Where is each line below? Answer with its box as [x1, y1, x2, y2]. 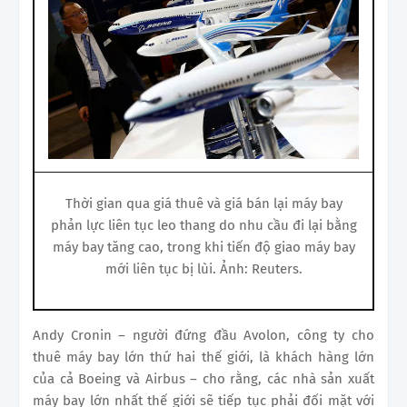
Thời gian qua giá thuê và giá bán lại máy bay [65, 194, 342, 212]
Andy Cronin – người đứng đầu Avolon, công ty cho [33, 326, 374, 343]
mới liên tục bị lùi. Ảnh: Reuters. [104, 260, 303, 277]
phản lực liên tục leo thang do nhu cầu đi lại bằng [50, 216, 357, 233]
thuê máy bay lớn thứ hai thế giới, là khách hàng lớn [33, 348, 374, 365]
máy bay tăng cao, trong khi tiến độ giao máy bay [52, 238, 355, 255]
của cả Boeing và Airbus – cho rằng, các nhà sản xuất [33, 370, 374, 387]
